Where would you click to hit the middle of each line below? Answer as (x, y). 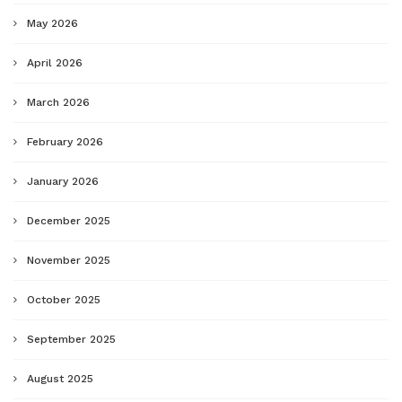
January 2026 (63, 182)
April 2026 (55, 63)
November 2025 (69, 261)
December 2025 (69, 221)
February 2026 (65, 142)
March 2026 (58, 103)
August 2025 (60, 379)
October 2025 (64, 300)
